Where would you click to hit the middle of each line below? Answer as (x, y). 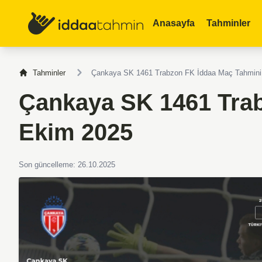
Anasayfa (174, 23)
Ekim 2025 (76, 132)
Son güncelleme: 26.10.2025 (67, 165)
